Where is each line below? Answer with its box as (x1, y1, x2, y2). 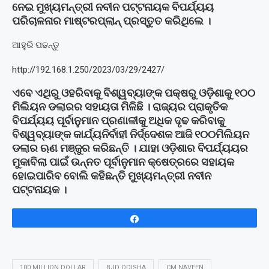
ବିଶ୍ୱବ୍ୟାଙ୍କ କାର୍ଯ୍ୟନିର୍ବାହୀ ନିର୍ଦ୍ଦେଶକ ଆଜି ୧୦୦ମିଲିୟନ (12, 127, 249, 141)
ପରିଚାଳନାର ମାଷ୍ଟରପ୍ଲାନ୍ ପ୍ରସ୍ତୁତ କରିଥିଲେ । (12, 14, 211, 27)
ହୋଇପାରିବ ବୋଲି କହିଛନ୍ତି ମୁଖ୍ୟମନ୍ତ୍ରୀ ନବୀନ (12, 169, 211, 182)
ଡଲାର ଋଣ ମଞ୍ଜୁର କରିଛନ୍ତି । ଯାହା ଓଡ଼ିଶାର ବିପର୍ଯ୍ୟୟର (12, 141, 248, 154)
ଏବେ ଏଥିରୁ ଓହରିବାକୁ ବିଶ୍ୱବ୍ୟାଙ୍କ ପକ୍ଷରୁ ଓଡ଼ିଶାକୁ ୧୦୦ (12, 86, 255, 99)
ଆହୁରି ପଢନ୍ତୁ (12, 39, 59, 50)
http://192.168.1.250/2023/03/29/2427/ (12, 64, 165, 75)
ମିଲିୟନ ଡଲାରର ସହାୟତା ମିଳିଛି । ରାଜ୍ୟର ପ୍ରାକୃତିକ (12, 100, 228, 113)
